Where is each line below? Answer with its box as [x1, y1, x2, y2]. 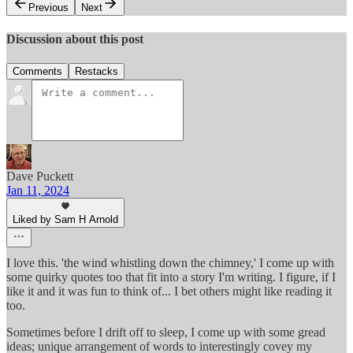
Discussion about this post [6, 32, 143, 46]
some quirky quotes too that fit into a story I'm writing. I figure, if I [6, 270, 336, 284]
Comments [13, 65, 62, 78]
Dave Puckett [6, 169, 73, 184]
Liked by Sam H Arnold [13, 214, 118, 226]
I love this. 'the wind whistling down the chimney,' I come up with [6, 256, 334, 270]
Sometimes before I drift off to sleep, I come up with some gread [6, 325, 325, 340]
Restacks [75, 65, 118, 78]
